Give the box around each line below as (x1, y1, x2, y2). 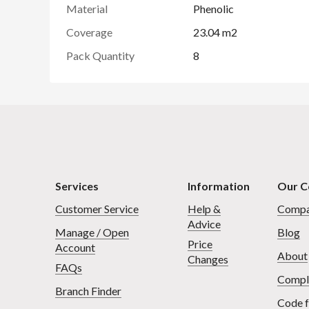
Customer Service (55, 202, 139, 216)
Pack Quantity (66, 48, 134, 62)
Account (55, 241, 95, 255)
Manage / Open (55, 226, 129, 239)
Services (55, 179, 99, 192)
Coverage (66, 25, 112, 39)
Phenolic (193, 1, 234, 15)
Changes (187, 252, 228, 266)
